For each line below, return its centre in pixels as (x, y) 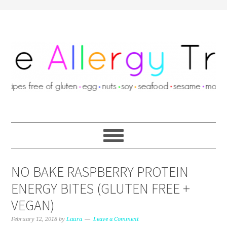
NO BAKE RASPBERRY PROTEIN (100, 172)
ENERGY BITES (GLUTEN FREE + (101, 188)
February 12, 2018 (34, 219)
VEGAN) (33, 205)
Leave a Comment (116, 219)
